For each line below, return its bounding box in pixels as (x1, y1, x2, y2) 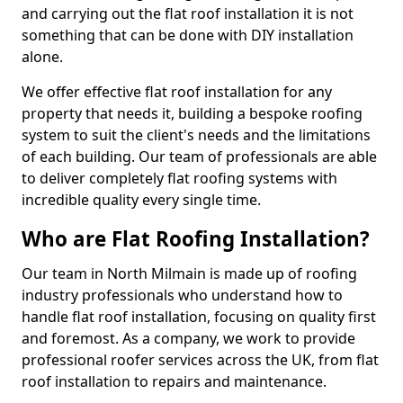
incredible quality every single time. (22, 190, 261, 210)
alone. (22, 47, 63, 67)
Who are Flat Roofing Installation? (22, 225, 370, 253)
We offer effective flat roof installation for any (22, 82, 332, 102)
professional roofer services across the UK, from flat (22, 350, 379, 370)
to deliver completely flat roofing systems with (22, 168, 337, 188)
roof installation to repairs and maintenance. (22, 372, 327, 391)
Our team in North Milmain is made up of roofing (22, 264, 357, 283)
